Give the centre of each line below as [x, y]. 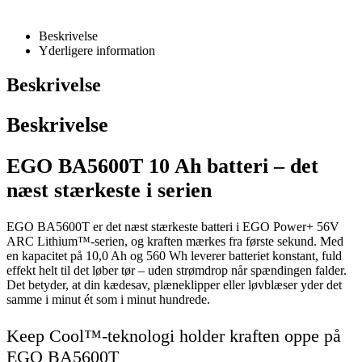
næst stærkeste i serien [109, 190]
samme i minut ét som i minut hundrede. [108, 300]
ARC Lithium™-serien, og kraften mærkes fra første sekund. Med [175, 242]
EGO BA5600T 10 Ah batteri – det [162, 166]
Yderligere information [97, 50]
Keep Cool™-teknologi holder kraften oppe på [174, 335]
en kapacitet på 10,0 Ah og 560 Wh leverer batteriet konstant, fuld [174, 256]
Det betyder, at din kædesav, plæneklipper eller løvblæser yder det [174, 285]
